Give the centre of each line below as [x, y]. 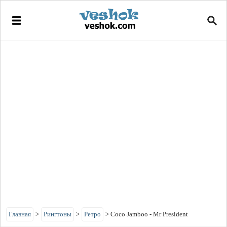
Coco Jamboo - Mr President [149, 214]
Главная [20, 214]
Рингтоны [58, 214]
